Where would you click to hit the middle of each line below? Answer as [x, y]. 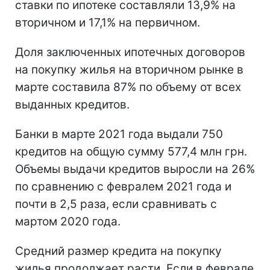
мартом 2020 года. [68, 221]
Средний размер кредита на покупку [118, 251]
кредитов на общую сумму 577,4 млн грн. [131, 151]
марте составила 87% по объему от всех [128, 87]
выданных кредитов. [72, 104]
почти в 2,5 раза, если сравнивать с [116, 204]
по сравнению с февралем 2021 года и [123, 186]
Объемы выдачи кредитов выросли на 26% [135, 169]
